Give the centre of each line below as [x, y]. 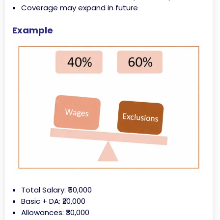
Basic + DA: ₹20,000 [53, 201]
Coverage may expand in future [80, 8]
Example [33, 30]
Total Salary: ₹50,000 [56, 190]
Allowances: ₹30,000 [55, 213]
